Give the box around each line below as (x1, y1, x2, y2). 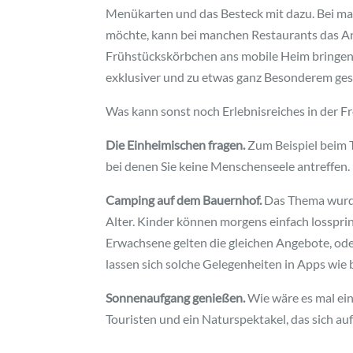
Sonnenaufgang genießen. (106, 290, 246, 306)
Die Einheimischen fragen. (106, 137, 246, 153)
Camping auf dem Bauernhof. (106, 192, 262, 208)
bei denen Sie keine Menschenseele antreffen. (106, 158, 351, 174)
